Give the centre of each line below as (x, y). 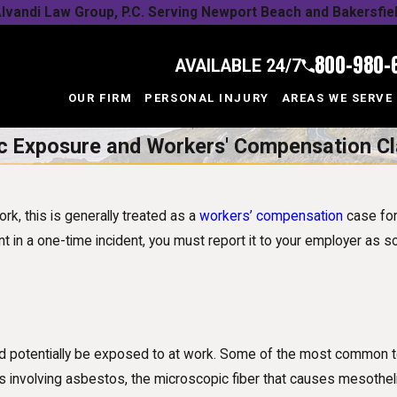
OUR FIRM (100, 98)
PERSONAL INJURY (207, 98)
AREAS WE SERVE (337, 98)
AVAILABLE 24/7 (238, 66)
